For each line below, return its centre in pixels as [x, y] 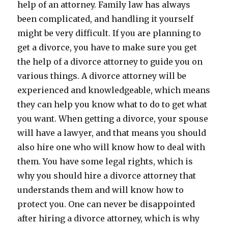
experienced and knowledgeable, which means [114, 90]
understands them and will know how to [101, 190]
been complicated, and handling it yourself [106, 19]
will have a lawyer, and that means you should [112, 133]
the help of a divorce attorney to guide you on [110, 62]
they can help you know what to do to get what [112, 104]
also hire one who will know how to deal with [111, 147]
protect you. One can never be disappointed [106, 204]
